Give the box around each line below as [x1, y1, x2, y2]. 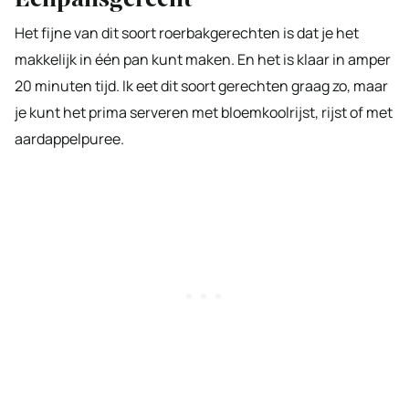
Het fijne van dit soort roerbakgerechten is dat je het [15, 22, 359, 43]
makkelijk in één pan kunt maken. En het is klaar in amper [15, 48, 391, 69]
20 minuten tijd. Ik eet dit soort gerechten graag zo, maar [15, 75, 388, 96]
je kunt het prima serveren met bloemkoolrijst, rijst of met [15, 101, 393, 122]
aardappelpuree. [15, 128, 124, 149]
